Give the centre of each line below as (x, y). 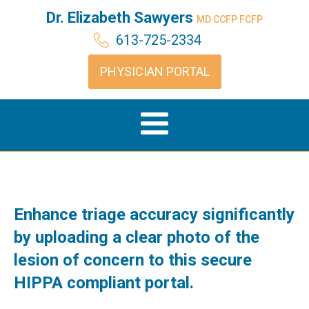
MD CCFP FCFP (230, 19)
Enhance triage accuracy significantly (154, 215)
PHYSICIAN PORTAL (154, 71)
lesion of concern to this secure (133, 260)
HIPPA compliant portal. (104, 283)
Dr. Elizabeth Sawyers (121, 18)
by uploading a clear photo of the (137, 237)
